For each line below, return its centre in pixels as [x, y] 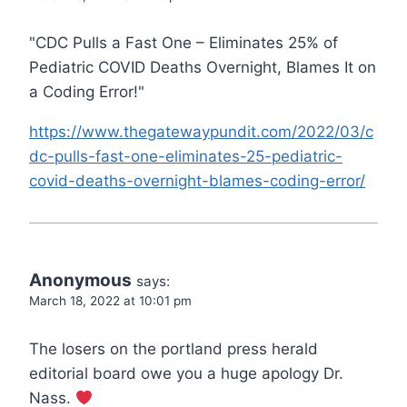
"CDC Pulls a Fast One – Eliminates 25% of [184, 43]
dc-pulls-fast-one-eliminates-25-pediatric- [186, 157]
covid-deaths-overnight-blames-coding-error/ [197, 181]
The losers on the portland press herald [174, 349]
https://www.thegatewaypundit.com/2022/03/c [201, 132]
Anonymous [80, 281]
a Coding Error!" [87, 92]
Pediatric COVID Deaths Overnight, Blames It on [203, 68]
